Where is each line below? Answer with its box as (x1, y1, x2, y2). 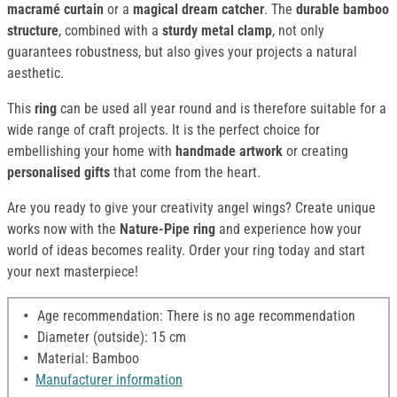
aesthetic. (7, 65, 64, 82)
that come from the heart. (110, 164, 261, 182)
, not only (272, 22, 324, 40)
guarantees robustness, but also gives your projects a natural (7, 43, 357, 61)
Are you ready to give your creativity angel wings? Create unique (7, 199, 376, 217)
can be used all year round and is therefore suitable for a (57, 100, 386, 118)
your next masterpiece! (7, 263, 138, 281)
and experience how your (215, 221, 362, 238)
